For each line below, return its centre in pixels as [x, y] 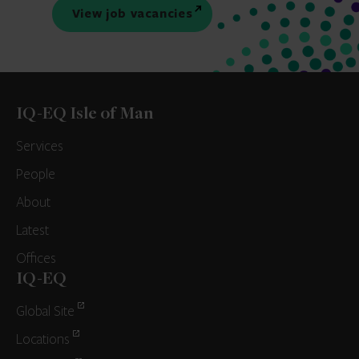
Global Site [45, 312]
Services [40, 147]
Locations [43, 340]
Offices [36, 259]
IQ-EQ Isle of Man [85, 115]
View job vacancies [137, 14]
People [36, 175]
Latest [32, 231]
